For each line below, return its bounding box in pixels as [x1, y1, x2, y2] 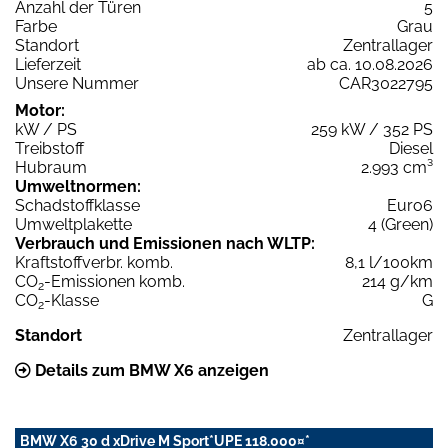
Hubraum [15, 158, 87, 178]
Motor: [15, 101, 65, 121]
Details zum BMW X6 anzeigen [31, 361, 269, 381]
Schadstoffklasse [15, 196, 140, 216]
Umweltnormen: [15, 177, 141, 197]
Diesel [389, 139, 433, 159]
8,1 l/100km [345, 253, 433, 273]
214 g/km [362, 272, 433, 292]
